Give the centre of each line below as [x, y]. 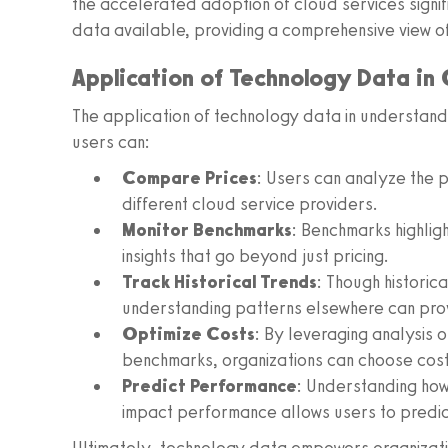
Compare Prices [189, 178]
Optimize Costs [188, 334]
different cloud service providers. [250, 204]
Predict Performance [209, 386]
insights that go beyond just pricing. [255, 256]
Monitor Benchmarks [207, 230]
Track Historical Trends [219, 282]
